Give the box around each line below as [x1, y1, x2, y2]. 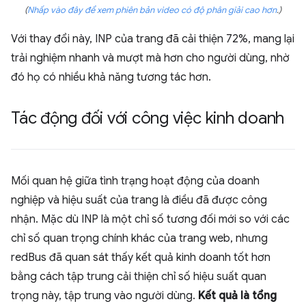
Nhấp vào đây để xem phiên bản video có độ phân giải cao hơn [27, 5, 277, 16]
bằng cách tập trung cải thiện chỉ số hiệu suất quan [11, 270, 266, 284]
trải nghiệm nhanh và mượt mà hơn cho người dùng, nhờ [11, 51, 290, 66]
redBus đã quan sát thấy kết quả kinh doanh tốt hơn [11, 251, 270, 265]
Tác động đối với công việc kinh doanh [11, 108, 285, 129]
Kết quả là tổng [198, 289, 277, 303]
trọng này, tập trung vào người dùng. [11, 289, 198, 303]
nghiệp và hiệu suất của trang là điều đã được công [11, 193, 267, 208]
